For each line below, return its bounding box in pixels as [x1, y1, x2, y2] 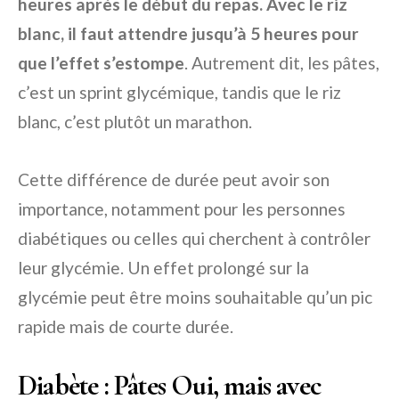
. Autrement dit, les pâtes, [184, 53, 379, 74]
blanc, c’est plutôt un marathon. [18, 111, 252, 133]
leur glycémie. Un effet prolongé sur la [18, 257, 309, 279]
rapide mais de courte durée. [18, 316, 233, 338]
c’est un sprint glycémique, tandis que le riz [18, 82, 341, 103]
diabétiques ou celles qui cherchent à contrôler [18, 228, 370, 249]
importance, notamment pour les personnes [18, 199, 346, 220]
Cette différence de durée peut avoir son [18, 169, 330, 191]
